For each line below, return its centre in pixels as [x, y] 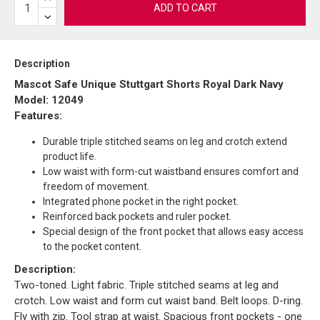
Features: [38, 116]
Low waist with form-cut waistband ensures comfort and [171, 171]
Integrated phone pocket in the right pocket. [141, 201]
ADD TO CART [185, 8]
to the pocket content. [92, 246]
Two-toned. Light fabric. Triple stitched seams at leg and [146, 285]
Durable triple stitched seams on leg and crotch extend [165, 141]
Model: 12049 [49, 100]
